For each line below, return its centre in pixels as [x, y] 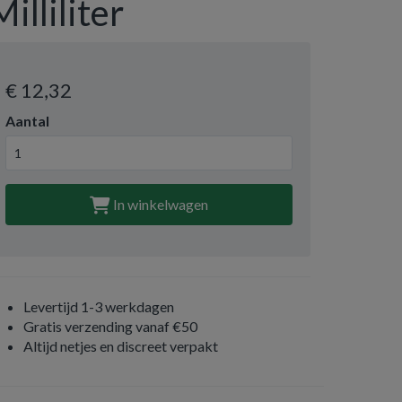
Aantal [27, 121]
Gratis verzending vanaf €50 [110, 326]
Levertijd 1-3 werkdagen [99, 306]
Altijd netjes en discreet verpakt [121, 346]
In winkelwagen [159, 204]
